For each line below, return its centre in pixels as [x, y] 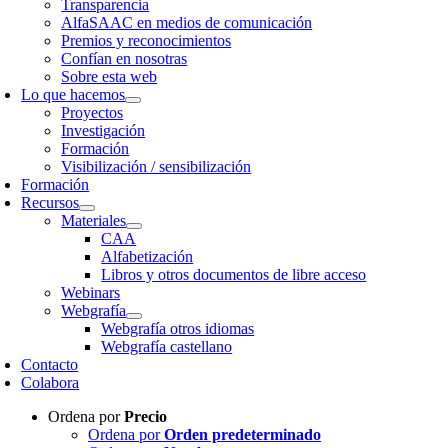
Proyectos [92, 112]
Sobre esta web [109, 76]
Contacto [50, 364]
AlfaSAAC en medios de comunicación [187, 22]
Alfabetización [147, 256]
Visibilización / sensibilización [156, 166]
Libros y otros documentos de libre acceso [234, 274]
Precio [145, 416]
